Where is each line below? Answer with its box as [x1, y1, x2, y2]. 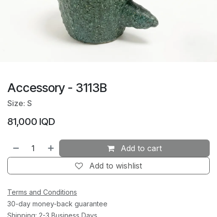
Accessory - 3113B [7, 80, 107, 95]
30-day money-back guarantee [7, 200, 108, 208]
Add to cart [118, 143, 162, 154]
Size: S [7, 98, 32, 108]
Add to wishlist [89, 161, 142, 171]
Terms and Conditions [7, 188, 77, 197]
